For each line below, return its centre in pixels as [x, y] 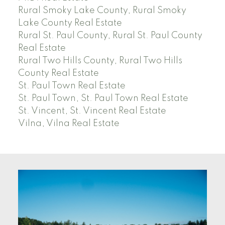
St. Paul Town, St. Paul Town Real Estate [103, 98]
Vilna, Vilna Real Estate [69, 123]
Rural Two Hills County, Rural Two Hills [100, 61]
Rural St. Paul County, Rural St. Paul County [110, 35]
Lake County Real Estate [70, 23]
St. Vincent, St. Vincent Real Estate [92, 111]
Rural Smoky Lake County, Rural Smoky [102, 10]
